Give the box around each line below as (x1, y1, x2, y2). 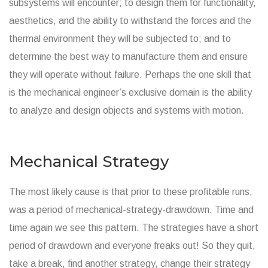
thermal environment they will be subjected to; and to (9, 33, 231, 44)
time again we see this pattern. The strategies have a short (9, 222, 258, 233)
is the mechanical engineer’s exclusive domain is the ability (9, 87, 252, 98)
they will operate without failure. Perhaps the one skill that (9, 69, 251, 80)
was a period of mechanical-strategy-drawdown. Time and (9, 204, 254, 215)
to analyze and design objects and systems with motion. (9, 105, 244, 115)
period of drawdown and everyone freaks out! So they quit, (9, 240, 255, 251)
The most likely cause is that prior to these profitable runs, (9, 186, 252, 197)
